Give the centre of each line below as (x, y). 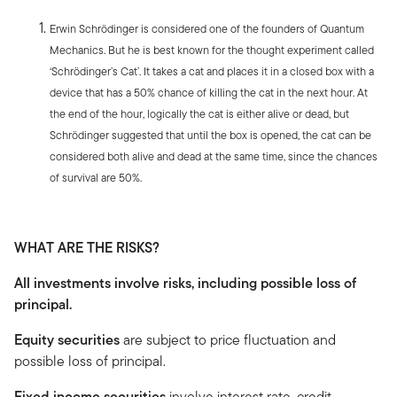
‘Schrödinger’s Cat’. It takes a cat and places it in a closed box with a (212, 71)
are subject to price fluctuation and (230, 339)
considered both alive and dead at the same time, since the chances (214, 156)
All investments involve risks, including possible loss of (185, 283)
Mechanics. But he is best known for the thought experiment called (212, 50)
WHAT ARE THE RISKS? (87, 247)
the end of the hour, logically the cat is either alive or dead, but (199, 113)
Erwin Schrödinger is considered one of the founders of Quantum (207, 28)
